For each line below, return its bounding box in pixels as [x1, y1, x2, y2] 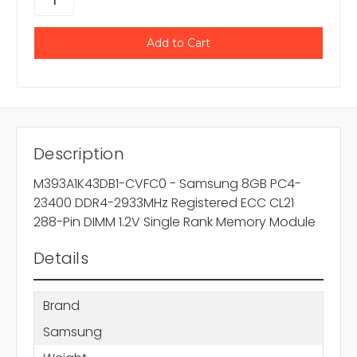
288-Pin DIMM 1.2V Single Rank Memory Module [33, 213, 316, 232]
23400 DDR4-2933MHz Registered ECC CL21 [33, 194, 294, 213]
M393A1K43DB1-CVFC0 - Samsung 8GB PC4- [33, 175, 301, 194]
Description [33, 143, 124, 166]
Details [33, 247, 88, 270]
